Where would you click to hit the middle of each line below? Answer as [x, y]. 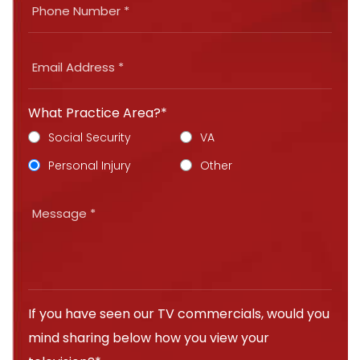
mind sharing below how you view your [149, 338]
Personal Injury [90, 166]
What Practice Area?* [98, 113]
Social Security [90, 138]
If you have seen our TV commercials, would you [179, 314]
